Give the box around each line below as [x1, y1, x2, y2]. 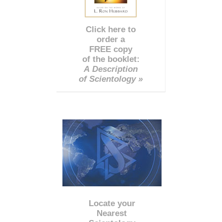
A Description [84, 64, 138, 74]
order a [97, 35, 125, 45]
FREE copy [89, 45, 132, 55]
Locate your [88, 198, 135, 208]
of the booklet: [82, 55, 140, 64]
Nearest [97, 208, 127, 218]
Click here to [86, 25, 136, 35]
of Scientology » [79, 74, 143, 84]
